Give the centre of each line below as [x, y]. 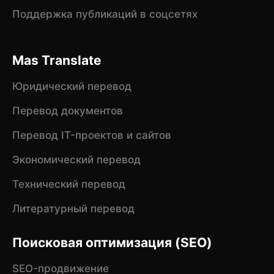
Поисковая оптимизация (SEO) [112, 242]
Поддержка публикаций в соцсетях [105, 14]
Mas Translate [57, 60]
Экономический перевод [76, 160]
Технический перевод [68, 184]
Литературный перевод [73, 209]
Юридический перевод [72, 87]
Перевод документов [67, 111]
